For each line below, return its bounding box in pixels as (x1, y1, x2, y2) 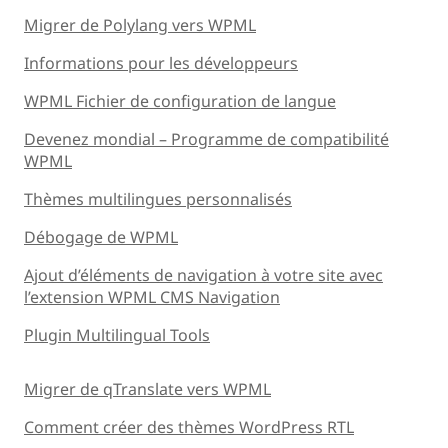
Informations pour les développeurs (24, 51, 298, 74)
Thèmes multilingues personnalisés (24, 187, 292, 210)
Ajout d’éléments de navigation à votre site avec (24, 263, 383, 286)
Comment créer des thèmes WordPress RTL (24, 415, 354, 438)
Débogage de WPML (24, 225, 178, 248)
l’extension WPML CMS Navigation (24, 285, 280, 308)
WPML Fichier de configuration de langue (24, 89, 336, 112)
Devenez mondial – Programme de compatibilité (24, 127, 389, 150)
